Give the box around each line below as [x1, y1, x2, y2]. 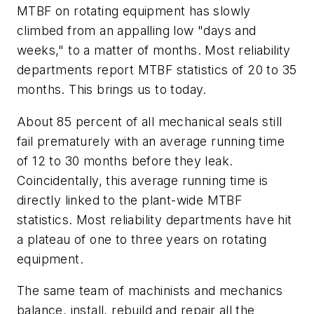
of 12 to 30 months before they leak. [17, 153, 233, 168]
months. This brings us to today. [17, 81, 207, 97]
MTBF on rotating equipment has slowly [17, 3, 251, 18]
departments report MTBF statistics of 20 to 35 [17, 62, 297, 77]
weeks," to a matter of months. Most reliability [17, 42, 291, 57]
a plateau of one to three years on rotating [17, 231, 267, 247]
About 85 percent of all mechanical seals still [17, 114, 282, 129]
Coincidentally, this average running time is [17, 172, 268, 188]
